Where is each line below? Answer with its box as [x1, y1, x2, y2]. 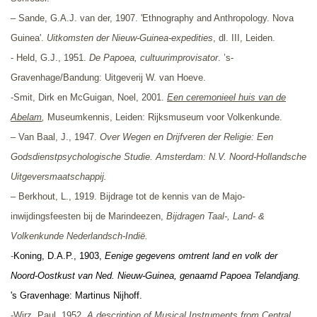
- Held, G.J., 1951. [11, 52, 89, 64]
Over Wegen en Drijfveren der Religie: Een [97, 132, 273, 143]
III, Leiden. [231, 33, 275, 44]
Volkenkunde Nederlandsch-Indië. [11, 231, 148, 242]
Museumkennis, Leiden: [47, 112, 145, 123]
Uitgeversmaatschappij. [11, 171, 107, 183]
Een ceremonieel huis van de [167, 92, 286, 103]
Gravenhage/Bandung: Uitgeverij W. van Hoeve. [11, 72, 206, 83]
